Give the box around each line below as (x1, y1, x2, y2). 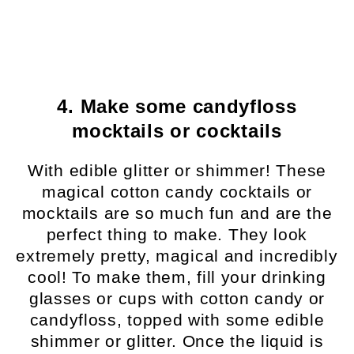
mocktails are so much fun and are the (21, 204, 333, 223)
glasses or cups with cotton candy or (28, 289, 326, 308)
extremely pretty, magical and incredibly (16, 247, 338, 265)
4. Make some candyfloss (57, 96, 297, 118)
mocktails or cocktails (72, 120, 282, 142)
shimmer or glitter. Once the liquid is (30, 332, 324, 351)
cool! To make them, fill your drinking (28, 268, 326, 287)
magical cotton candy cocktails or (41, 183, 313, 201)
